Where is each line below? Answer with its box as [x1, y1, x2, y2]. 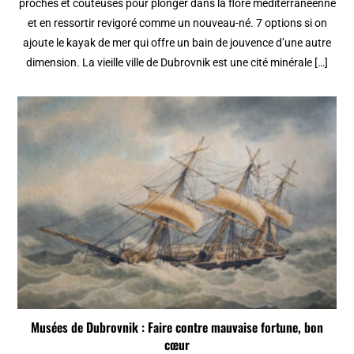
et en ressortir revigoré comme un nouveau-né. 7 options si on [27, 17, 327, 29]
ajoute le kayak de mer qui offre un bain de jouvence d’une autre [23, 36, 331, 49]
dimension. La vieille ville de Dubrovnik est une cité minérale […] [26, 56, 328, 69]
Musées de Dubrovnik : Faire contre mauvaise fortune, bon [31, 317, 323, 337]
